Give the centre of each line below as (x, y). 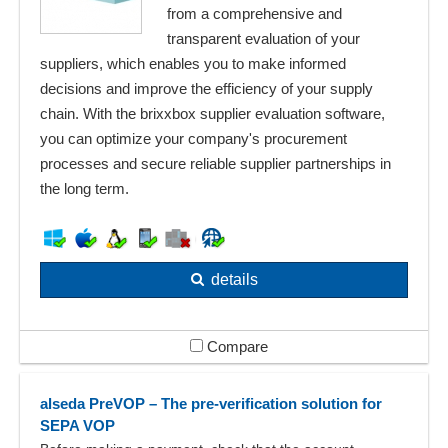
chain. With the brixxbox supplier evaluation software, (212, 114)
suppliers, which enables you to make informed (193, 64)
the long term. (84, 189)
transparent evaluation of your (263, 39)
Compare (235, 347)
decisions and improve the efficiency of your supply (206, 89)
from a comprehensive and (254, 14)
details (234, 280)
